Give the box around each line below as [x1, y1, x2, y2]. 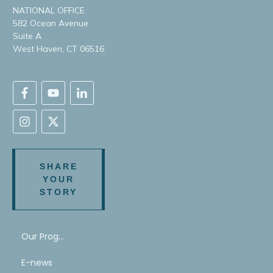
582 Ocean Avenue [13, 17, 88, 29]
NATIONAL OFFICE [13, 4, 85, 16]
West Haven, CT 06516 [13, 43, 104, 54]
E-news [21, 257, 52, 269]
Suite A [13, 30, 41, 41]
